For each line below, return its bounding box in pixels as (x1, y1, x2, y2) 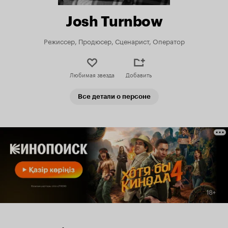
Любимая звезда (69, 70, 115, 79)
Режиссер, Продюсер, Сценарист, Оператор (43, 36, 185, 46)
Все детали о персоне (77, 93, 151, 100)
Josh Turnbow (66, 13, 162, 30)
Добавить (126, 70, 152, 79)
